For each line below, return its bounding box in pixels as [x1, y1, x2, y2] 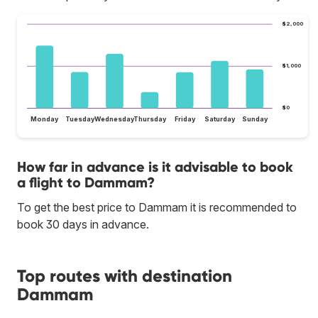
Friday [174, 114, 196, 123]
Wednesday [94, 114, 136, 123]
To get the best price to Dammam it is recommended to [17, 199, 297, 214]
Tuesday [65, 114, 95, 123]
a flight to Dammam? [17, 173, 155, 191]
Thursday [133, 114, 167, 123]
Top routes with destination [17, 265, 232, 286]
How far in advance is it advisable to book [17, 158, 293, 175]
